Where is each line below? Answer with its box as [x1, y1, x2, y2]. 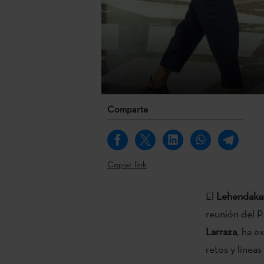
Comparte [107, 103, 148, 115]
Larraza [205, 224, 237, 238]
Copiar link [107, 158, 147, 170]
